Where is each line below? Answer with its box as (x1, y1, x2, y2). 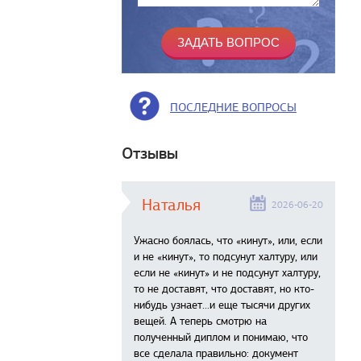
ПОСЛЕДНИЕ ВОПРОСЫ (170, 100, 297, 114)
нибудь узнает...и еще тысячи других (134, 298, 310, 312)
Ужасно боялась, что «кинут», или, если (134, 234, 322, 247)
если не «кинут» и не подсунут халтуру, (134, 266, 321, 280)
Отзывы (122, 143, 178, 164)
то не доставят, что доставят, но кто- (134, 282, 314, 296)
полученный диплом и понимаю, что (134, 330, 308, 344)
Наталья (142, 195, 201, 215)
